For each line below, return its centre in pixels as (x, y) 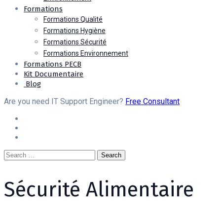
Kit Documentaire (54, 74)
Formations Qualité (73, 19)
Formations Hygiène (74, 31)
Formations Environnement (86, 54)
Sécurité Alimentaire (99, 189)
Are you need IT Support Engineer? (65, 102)
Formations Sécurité (75, 42)
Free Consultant (152, 102)
